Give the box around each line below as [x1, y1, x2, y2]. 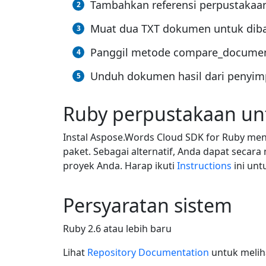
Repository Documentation [87, 246, 209, 259]
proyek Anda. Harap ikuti [63, 159, 177, 173]
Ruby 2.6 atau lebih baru [63, 222, 172, 236]
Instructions [177, 159, 232, 173]
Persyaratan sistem [63, 192, 232, 218]
